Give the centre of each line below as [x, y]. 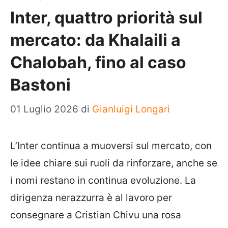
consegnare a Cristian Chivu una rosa [96, 215]
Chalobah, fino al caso [98, 62]
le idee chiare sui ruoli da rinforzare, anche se [114, 163]
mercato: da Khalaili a [95, 40]
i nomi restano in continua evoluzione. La [103, 180]
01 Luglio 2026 [46, 109]
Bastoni [40, 84]
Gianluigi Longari [131, 109]
